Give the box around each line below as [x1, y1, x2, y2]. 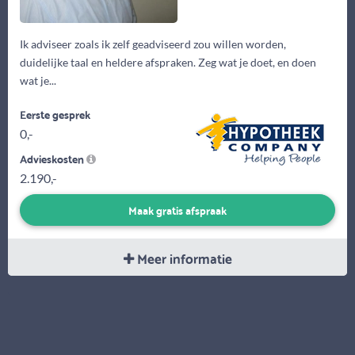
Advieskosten [20, 148, 86, 168]
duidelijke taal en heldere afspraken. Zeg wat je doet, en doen [20, 55, 316, 69]
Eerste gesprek [20, 104, 90, 124]
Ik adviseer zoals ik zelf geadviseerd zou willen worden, [20, 36, 286, 51]
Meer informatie [133, 246, 232, 270]
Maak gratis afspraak [128, 200, 227, 220]
